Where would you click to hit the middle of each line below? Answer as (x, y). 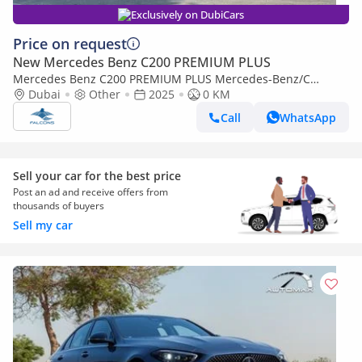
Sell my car (43, 225)
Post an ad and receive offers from (90, 192)
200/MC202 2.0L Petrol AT (81, 94)
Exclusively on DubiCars (187, 15)
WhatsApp (308, 117)
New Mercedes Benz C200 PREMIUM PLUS (142, 62)
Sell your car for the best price (97, 176)
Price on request (70, 44)
